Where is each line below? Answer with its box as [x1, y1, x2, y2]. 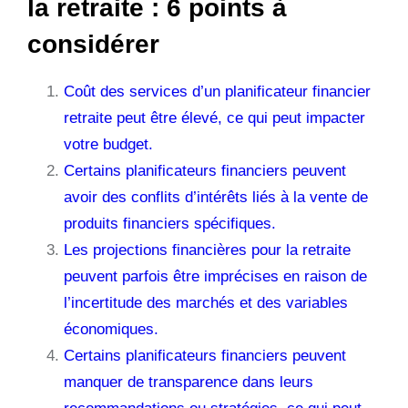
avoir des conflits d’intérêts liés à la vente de [64, 188, 368, 206]
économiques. [64, 320, 158, 338]
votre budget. [64, 135, 153, 153]
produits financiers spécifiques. [64, 214, 276, 232]
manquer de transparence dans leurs [64, 372, 313, 391]
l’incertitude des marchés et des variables [64, 293, 348, 311]
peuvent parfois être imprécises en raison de [64, 267, 367, 285]
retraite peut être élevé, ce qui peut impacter [64, 108, 365, 127]
